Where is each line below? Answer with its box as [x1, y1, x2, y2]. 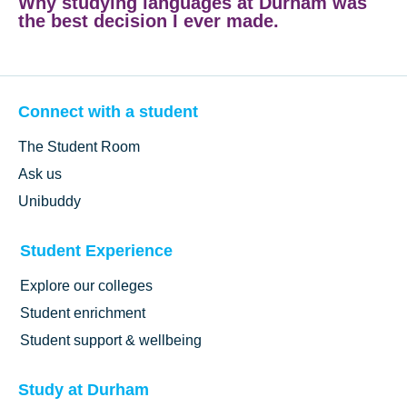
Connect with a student [18, 103, 198, 122]
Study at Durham [18, 381, 149, 400]
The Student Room [18, 139, 140, 155]
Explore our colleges [20, 278, 153, 294]
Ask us [18, 166, 62, 183]
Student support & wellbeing [20, 333, 202, 349]
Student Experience [20, 242, 173, 261]
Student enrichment [20, 305, 145, 322]
